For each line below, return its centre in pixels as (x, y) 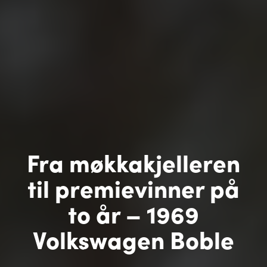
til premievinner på (133, 187)
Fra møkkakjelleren (133, 162)
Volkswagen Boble (133, 239)
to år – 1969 (133, 213)
